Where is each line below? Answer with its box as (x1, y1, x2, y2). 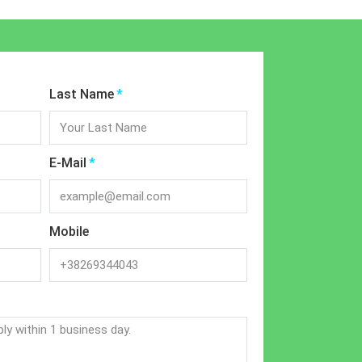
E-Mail (49, 154, 86, 170)
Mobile (49, 223, 89, 239)
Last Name (49, 86, 114, 102)
